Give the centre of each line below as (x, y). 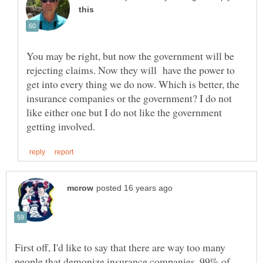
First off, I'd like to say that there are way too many (120, 247)
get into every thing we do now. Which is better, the (133, 84)
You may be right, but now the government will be (130, 55)
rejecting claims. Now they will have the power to (131, 70)
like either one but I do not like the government (124, 112)
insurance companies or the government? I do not (129, 98)
